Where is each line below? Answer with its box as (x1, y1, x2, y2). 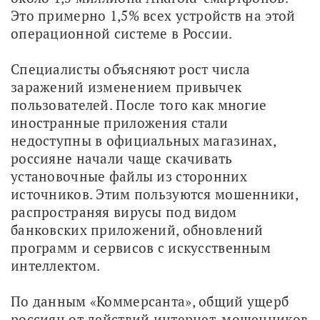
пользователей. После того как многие (11, 95, 267, 114)
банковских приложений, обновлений (11, 220, 264, 239)
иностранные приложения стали (11, 113, 228, 131)
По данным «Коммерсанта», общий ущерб (11, 291, 289, 310)
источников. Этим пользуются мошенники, (11, 184, 298, 203)
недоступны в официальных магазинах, (11, 131, 276, 149)
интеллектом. (11, 256, 101, 274)
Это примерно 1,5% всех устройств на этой (11, 6, 296, 24)
